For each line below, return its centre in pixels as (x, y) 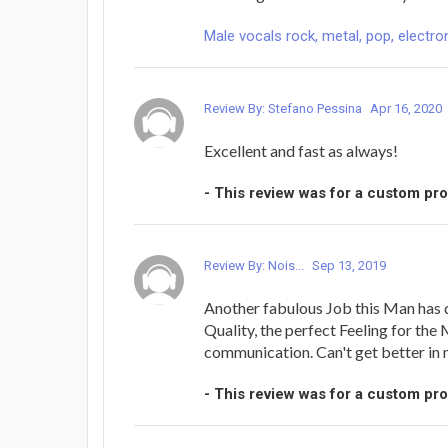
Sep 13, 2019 (349, 266)
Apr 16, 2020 (406, 109)
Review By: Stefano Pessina (284, 109)
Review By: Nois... (255, 266)
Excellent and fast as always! (301, 151)
